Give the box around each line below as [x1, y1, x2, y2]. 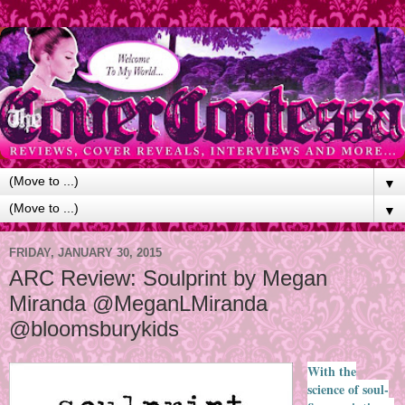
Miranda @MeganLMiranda [9, 290, 268, 316]
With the [306, 362, 356, 381]
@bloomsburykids [9, 316, 179, 341]
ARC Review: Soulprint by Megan [9, 265, 327, 290]
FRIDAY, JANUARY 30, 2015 [9, 246, 162, 260]
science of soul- [306, 380, 389, 400]
